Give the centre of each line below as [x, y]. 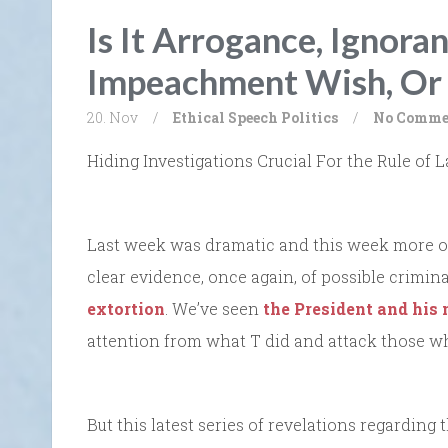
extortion [126, 308]
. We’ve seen [214, 308]
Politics [309, 117]
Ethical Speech [225, 117]
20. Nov [112, 117]
